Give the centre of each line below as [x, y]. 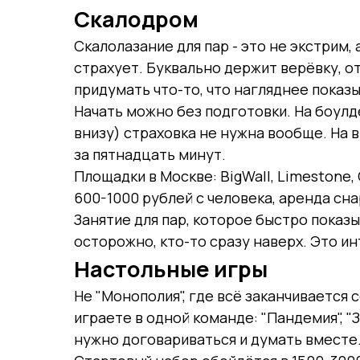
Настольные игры [171, 269]
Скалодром [136, 19]
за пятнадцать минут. [150, 154]
